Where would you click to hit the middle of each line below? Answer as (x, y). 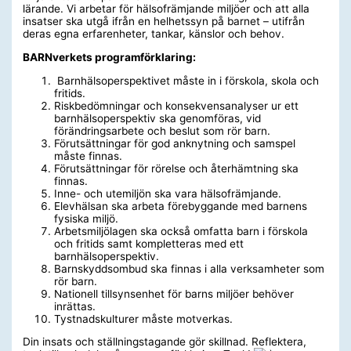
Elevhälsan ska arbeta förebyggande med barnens (181, 206)
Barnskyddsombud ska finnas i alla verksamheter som (190, 268)
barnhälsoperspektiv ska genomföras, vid (159, 118)
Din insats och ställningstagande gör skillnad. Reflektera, (165, 342)
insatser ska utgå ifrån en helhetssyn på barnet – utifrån (164, 22)
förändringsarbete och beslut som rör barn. (163, 130)
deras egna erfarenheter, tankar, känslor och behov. (154, 34)
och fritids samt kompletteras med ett (149, 243)
